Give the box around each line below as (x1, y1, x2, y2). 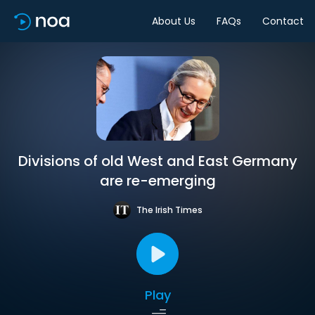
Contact (262, 13, 304, 28)
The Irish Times (136, 203, 202, 216)
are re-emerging (99, 171, 216, 191)
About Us (152, 13, 195, 28)
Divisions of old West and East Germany (18, 151, 297, 171)
